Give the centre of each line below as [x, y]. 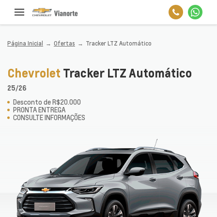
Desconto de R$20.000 [47, 102]
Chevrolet [35, 73]
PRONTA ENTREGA [39, 110]
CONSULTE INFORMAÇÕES [49, 117]
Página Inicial [25, 43]
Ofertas [64, 43]
